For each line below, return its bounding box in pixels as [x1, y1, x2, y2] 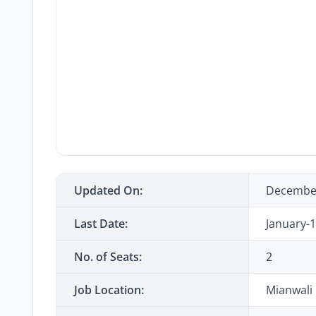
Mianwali [266, 282, 312, 298]
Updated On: [74, 183, 142, 198]
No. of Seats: [74, 249, 142, 265]
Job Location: [74, 282, 144, 298]
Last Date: [74, 216, 128, 231]
